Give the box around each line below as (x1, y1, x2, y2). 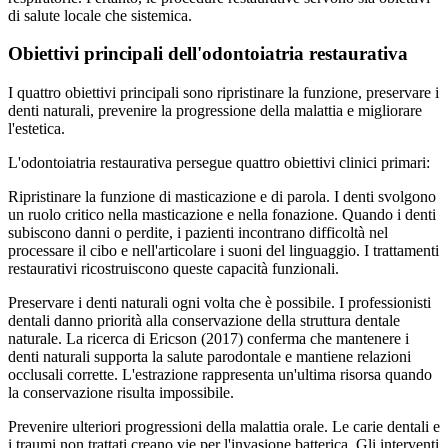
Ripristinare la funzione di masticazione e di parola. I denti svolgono (8, 188, 436, 206)
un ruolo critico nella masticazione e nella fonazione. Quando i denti (8, 206, 436, 224)
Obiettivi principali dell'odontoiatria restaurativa (8, 43, 408, 65)
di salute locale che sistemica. (8, 6, 192, 24)
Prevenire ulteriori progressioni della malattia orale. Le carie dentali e (8, 418, 440, 436)
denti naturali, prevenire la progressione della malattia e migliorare (8, 102, 422, 120)
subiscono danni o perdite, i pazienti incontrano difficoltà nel (8, 224, 388, 242)
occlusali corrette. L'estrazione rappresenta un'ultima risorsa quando (8, 366, 432, 384)
